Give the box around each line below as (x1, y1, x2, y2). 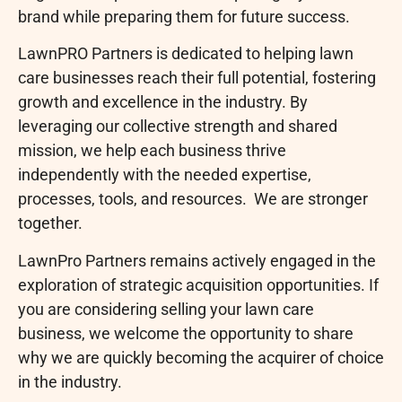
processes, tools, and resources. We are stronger (18, 189, 368, 209)
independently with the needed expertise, (18, 165, 311, 185)
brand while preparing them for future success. (18, 6, 350, 26)
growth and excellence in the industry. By (18, 92, 308, 112)
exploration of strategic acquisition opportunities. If (18, 275, 379, 294)
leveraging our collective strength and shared (18, 117, 337, 136)
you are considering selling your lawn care (18, 299, 314, 319)
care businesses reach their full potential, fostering (18, 68, 376, 88)
